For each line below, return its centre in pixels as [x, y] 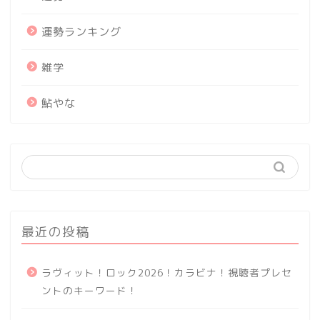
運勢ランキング [81, 31]
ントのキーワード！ [90, 290]
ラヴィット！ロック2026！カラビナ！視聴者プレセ [167, 272]
